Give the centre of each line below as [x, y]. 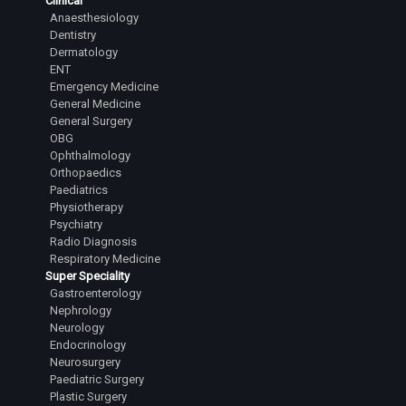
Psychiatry [76, 224]
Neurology [77, 328]
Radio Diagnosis [93, 242]
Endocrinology [88, 345]
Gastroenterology [96, 293]
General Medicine [95, 104]
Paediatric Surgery [97, 379]
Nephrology [81, 310]
